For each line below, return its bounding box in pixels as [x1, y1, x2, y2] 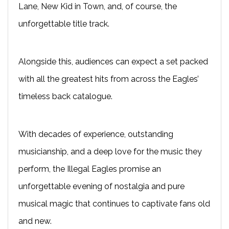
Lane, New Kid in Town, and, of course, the [18, 1, 177, 11]
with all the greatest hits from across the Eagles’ [18, 74, 199, 84]
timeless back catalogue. [18, 91, 112, 101]
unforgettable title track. [18, 18, 109, 29]
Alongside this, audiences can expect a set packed [18, 56, 208, 66]
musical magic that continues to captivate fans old [18, 198, 210, 209]
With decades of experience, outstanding [18, 129, 173, 139]
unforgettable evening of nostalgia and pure [18, 181, 185, 191]
